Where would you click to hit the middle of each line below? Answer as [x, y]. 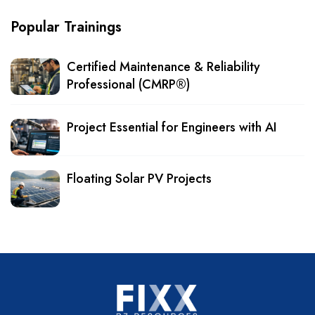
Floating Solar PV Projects [139, 179]
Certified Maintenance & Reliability [163, 66]
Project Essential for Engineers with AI [172, 127]
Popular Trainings [66, 27]
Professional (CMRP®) [128, 84]
